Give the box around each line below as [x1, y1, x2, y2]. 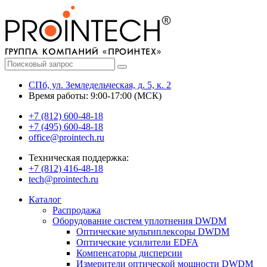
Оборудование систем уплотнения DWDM [52, 216, 226, 226]
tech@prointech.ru [29, 174, 98, 184]
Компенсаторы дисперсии [76, 248, 182, 258]
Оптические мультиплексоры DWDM [76, 226, 229, 237]
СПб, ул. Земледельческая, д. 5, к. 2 [29, 80, 171, 90]
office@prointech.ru [29, 132, 104, 142]
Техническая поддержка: [29, 153, 129, 163]
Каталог [29, 194, 61, 204]
